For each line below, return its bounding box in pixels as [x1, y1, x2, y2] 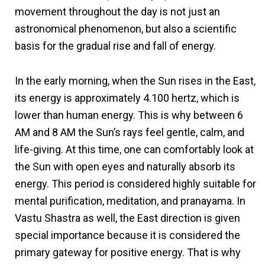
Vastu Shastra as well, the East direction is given [15, 211, 240, 224]
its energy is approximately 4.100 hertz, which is [15, 91, 240, 104]
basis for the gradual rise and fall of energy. [15, 39, 216, 52]
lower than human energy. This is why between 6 [15, 108, 243, 121]
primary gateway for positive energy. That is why [15, 245, 241, 258]
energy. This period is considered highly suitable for [15, 177, 256, 190]
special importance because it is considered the [15, 228, 240, 241]
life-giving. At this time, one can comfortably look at [15, 143, 254, 156]
